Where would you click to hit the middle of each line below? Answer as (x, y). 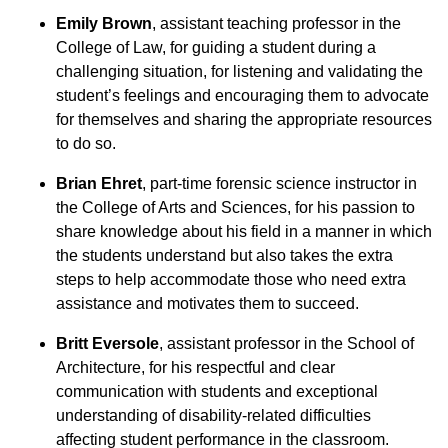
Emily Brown (104, 23)
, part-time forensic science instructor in (279, 183)
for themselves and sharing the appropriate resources (244, 119)
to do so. (86, 143)
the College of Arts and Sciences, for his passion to (235, 207)
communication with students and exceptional (217, 391)
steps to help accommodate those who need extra (231, 279)
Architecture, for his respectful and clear (195, 367)
